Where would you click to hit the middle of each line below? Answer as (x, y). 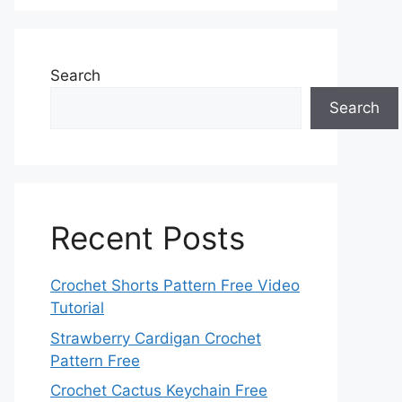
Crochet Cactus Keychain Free (159, 390)
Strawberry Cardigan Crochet (156, 338)
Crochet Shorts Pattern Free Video (175, 285)
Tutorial (77, 308)
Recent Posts (148, 238)
